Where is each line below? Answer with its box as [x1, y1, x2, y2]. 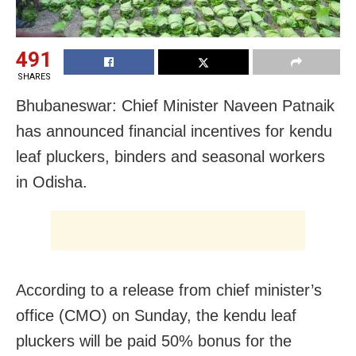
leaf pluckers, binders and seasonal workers [16, 148, 325, 166]
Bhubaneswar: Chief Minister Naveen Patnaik [16, 97, 335, 115]
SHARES [17, 72, 51, 83]
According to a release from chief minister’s [16, 281, 322, 300]
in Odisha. [16, 173, 87, 192]
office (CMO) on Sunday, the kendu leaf [16, 307, 296, 325]
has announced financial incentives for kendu [16, 122, 332, 141]
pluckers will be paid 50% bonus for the [16, 332, 292, 350]
